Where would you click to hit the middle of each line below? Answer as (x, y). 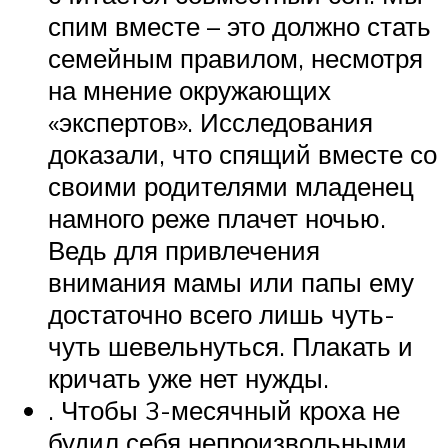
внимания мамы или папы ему (231, 281)
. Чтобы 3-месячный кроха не (224, 409)
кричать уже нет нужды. (188, 377)
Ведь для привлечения (184, 249)
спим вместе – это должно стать (239, 25)
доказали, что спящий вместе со (242, 153)
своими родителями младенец (231, 185)
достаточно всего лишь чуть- (221, 313)
